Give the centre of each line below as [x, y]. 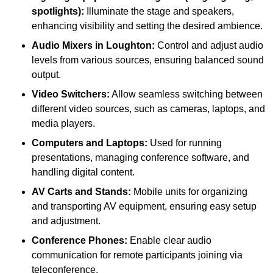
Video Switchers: [71, 94]
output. [46, 75]
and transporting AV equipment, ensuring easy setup [144, 207]
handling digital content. [83, 172]
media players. [63, 124]
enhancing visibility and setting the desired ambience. [147, 26]
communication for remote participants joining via [137, 255]
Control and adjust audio [209, 46]
